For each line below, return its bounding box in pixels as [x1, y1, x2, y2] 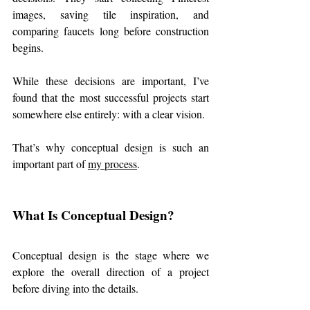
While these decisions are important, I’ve [12, 73, 209, 88]
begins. [12, 39, 44, 55]
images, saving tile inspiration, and [12, 6, 209, 21]
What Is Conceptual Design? [12, 205, 174, 224]
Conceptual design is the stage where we [12, 247, 209, 262]
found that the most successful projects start [12, 89, 209, 104]
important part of [12, 156, 88, 171]
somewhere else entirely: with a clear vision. [12, 106, 205, 121]
